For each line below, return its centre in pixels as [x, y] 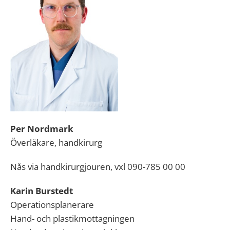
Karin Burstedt [42, 191]
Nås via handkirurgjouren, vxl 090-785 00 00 [98, 167]
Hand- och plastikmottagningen [72, 218]
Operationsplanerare [52, 205]
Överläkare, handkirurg [56, 142]
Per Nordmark [42, 129]
